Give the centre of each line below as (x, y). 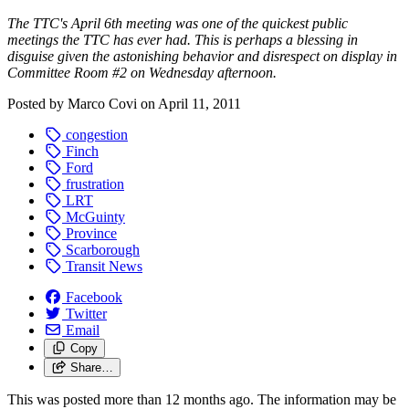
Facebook (94, 297)
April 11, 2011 (199, 103)
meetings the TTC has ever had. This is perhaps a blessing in (183, 39)
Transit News (102, 266)
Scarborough (101, 249)
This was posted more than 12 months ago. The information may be (202, 399)
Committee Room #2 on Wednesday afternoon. (142, 72)
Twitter (86, 313)
